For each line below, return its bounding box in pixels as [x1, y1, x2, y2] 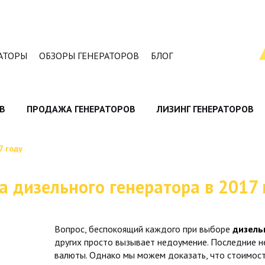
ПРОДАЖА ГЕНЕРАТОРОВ [26, 103, 135, 115]
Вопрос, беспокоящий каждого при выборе [54, 223, 232, 235]
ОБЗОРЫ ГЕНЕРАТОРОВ [39, 50, 139, 62]
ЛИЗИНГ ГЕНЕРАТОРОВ [156, 103, 254, 115]
